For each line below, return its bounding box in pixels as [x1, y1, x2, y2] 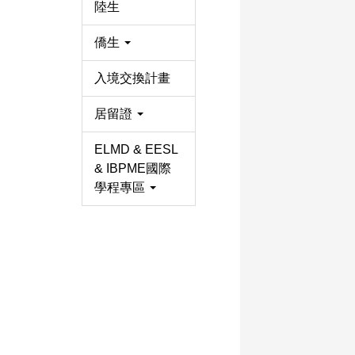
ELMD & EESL [94, 142, 177, 156]
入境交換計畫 [94, 71, 170, 85]
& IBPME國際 [94, 161, 171, 175]
